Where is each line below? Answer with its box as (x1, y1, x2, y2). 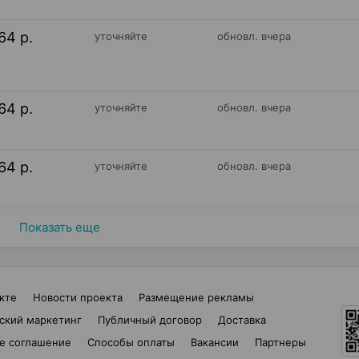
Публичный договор (97, 313, 202, 326)
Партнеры (255, 336, 306, 349)
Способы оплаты (87, 336, 175, 349)
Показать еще (18, 220, 100, 235)
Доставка (217, 313, 266, 326)
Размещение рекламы (139, 291, 254, 304)
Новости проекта (33, 291, 123, 304)
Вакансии (191, 336, 239, 349)
